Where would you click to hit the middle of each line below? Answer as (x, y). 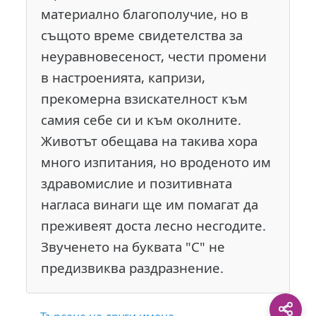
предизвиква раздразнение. (133, 268)
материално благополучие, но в (145, 14)
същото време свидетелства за (142, 35)
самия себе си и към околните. (141, 120)
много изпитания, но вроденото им (156, 162)
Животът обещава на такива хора (150, 141)
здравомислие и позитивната (137, 183)
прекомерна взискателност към (145, 99)
